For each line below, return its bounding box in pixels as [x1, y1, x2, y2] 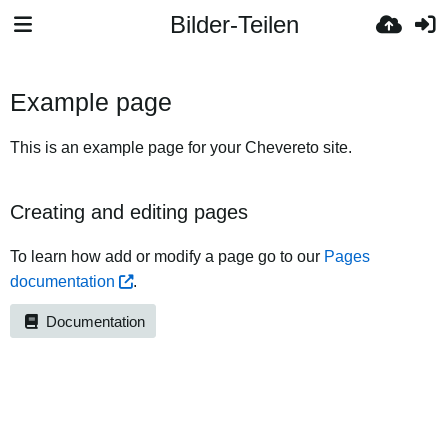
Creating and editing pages [10, 201, 248, 223]
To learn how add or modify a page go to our [10, 248, 324, 265]
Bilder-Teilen [169, 11, 299, 38]
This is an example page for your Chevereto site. [10, 139, 352, 156]
